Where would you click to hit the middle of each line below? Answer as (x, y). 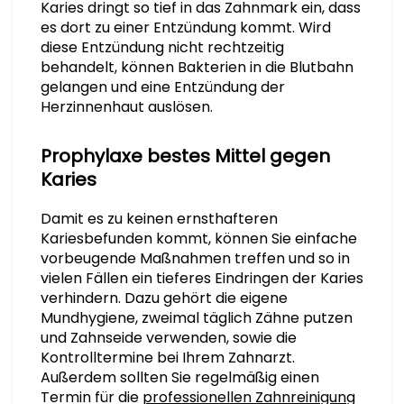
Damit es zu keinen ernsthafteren (159, 219)
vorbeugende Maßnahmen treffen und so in (195, 258)
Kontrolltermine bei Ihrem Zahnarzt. (168, 358)
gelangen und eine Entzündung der (163, 87)
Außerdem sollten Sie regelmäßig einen (180, 377)
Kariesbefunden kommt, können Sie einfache (199, 239)
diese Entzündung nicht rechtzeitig (162, 47)
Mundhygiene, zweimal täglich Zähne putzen (197, 318)
